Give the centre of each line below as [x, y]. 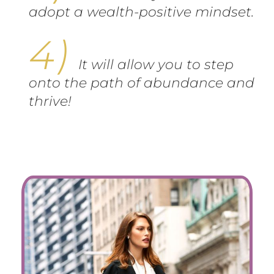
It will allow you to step [156, 64]
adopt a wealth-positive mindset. [141, 12]
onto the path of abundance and [142, 83]
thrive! [50, 101]
